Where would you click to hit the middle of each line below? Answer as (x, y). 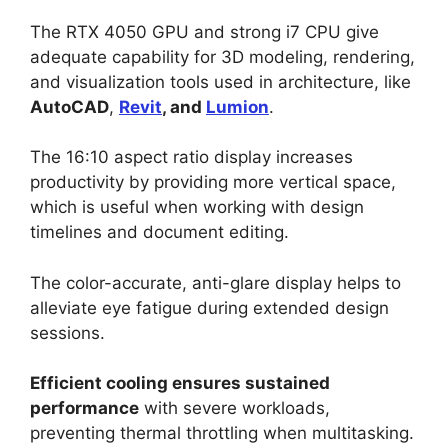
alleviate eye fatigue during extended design (209, 307)
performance (84, 408)
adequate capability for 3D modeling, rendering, (222, 56)
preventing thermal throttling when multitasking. (222, 433)
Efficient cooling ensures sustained (180, 383)
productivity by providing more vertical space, (213, 182)
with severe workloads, (234, 408)
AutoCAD (69, 106)
